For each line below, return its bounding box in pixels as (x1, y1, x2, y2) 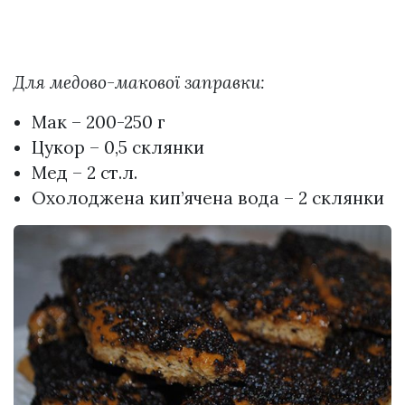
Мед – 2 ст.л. (32, 162, 137, 184)
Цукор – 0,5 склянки (32, 137, 204, 159)
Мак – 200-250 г (32, 111, 165, 134)
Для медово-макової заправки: (14, 71, 265, 94)
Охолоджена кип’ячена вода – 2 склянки (32, 187, 384, 210)
